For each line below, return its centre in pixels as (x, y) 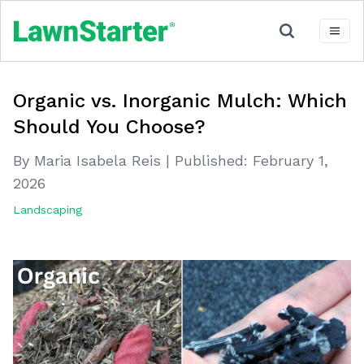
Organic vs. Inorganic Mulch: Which (180, 101)
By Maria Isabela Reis (89, 160)
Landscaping (48, 210)
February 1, (290, 160)
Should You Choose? (109, 127)
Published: (211, 160)
